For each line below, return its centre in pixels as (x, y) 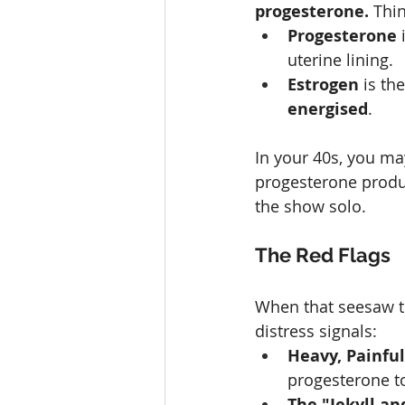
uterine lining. (340, 59)
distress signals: (316, 330)
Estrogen (323, 84)
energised (328, 108)
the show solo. (311, 206)
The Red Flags (323, 254)
